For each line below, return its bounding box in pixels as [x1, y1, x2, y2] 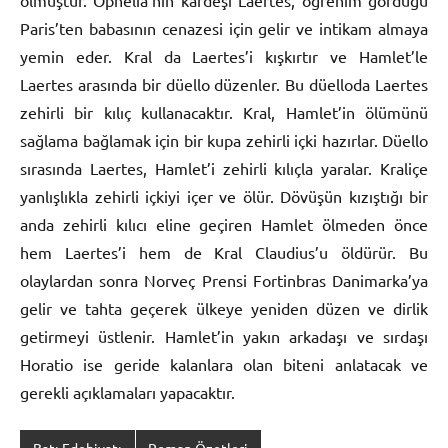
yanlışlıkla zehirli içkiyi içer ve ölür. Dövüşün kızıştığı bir [20, 185, 428, 206]
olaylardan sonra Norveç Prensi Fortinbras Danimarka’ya [20, 269, 428, 290]
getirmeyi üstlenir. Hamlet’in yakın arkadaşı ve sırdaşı [20, 325, 428, 346]
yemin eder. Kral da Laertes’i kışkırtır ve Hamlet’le [20, 45, 428, 66]
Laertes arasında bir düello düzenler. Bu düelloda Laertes [20, 73, 428, 94]
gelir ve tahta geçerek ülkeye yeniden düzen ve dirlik [20, 297, 428, 318]
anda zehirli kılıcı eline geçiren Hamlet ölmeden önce [20, 213, 428, 234]
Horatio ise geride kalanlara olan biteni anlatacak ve [20, 353, 428, 374]
